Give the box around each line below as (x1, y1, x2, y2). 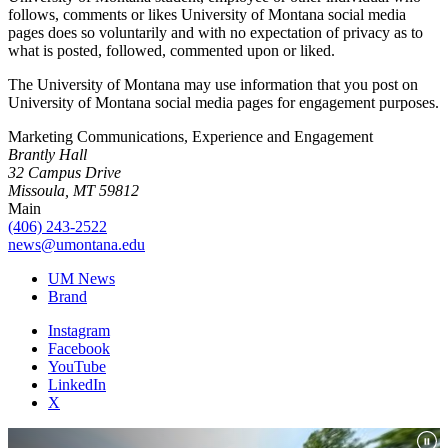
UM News (48, 270, 115, 288)
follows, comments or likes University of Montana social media (8, 6, 406, 24)
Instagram (48, 322, 110, 340)
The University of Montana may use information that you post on (8, 76, 418, 94)
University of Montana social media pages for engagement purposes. (8, 94, 439, 112)
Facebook (48, 340, 110, 358)
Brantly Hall (8, 146, 87, 164)
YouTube (48, 358, 106, 376)
